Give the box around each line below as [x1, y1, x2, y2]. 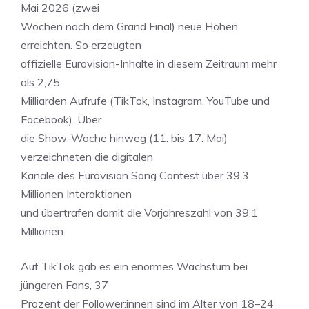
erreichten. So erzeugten [21, 38, 141, 52]
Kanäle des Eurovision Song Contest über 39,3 [21, 168, 249, 182]
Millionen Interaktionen [21, 187, 132, 201]
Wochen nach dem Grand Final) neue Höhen [21, 19, 238, 33]
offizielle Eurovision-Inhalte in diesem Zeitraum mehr [21, 57, 277, 70]
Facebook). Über [21, 112, 101, 126]
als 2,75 [21, 75, 60, 89]
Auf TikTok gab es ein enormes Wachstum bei [21, 259, 248, 273]
